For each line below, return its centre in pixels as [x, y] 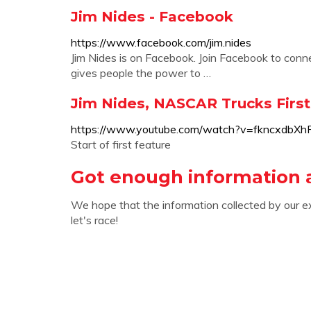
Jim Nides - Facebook [152, 16]
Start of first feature [121, 144]
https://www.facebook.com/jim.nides [161, 42]
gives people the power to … [141, 73]
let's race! [94, 220]
